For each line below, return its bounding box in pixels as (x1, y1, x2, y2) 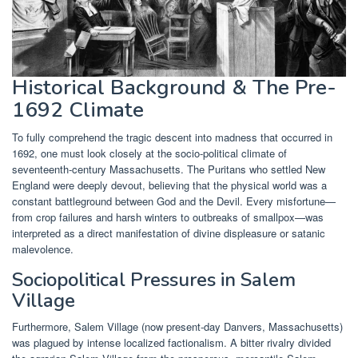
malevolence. (12, 241, 74, 257)
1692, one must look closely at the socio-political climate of (12, 145, 287, 161)
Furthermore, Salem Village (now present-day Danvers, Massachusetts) (12, 319, 343, 335)
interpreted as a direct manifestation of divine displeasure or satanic (12, 225, 325, 241)
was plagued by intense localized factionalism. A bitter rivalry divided (12, 335, 331, 351)
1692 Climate (12, 96, 144, 125)
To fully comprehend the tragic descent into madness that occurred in (12, 129, 332, 145)
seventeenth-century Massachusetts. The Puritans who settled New (12, 161, 325, 177)
